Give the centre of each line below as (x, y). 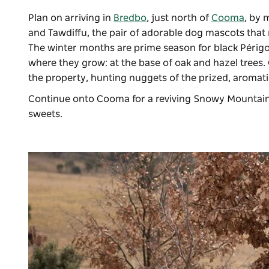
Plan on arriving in (71, 18)
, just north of (179, 18)
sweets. (47, 114)
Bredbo (130, 18)
